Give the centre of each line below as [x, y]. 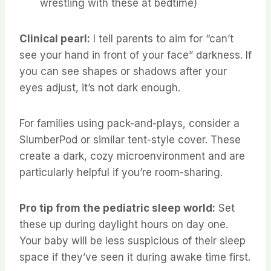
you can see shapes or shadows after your [123, 71]
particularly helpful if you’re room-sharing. [121, 172]
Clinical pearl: [55, 38]
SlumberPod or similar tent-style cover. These [130, 139]
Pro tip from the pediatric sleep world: [117, 208]
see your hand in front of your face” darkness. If [135, 55]
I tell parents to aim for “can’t [162, 38]
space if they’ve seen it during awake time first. [135, 257]
